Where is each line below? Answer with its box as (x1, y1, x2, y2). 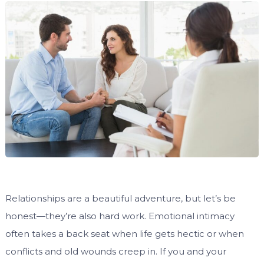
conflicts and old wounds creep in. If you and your (5, 246, 226, 258)
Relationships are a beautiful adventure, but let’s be (5, 193, 236, 204)
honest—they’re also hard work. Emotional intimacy (5, 210, 235, 222)
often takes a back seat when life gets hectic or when (5, 228, 244, 240)
